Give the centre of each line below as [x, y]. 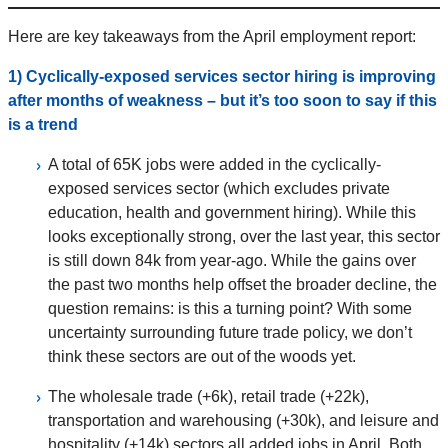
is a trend [43, 125]
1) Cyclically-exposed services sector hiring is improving [222, 77]
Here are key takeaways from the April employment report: [212, 37]
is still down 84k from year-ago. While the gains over [232, 261]
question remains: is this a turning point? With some [230, 309]
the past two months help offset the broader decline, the [242, 285]
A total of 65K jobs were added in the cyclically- [214, 165]
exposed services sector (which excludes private [219, 189]
